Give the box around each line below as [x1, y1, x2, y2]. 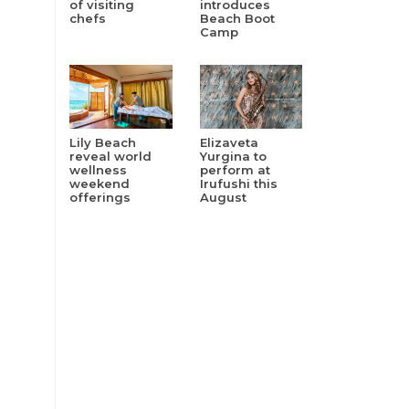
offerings [69, 190, 131, 205]
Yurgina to [199, 149, 267, 164]
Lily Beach [69, 135, 136, 151]
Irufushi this [199, 176, 278, 192]
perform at [199, 163, 270, 178]
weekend [69, 176, 130, 192]
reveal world [69, 149, 152, 164]
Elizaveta [199, 135, 258, 151]
